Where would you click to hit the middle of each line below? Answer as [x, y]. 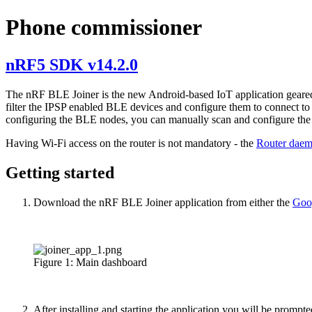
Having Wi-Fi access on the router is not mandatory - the [131, 143]
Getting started [60, 172]
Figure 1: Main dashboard [90, 262]
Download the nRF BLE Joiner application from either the [163, 202]
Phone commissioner [104, 28]
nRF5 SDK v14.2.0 [72, 64]
